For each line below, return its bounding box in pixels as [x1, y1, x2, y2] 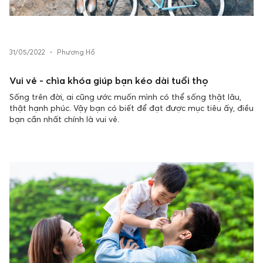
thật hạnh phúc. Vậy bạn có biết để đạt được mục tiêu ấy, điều [9, 103, 254, 113]
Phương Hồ [57, 48, 95, 56]
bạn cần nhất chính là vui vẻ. [9, 114, 119, 124]
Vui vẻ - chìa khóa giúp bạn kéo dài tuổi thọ [9, 75, 208, 86]
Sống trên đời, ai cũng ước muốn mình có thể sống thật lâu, [9, 92, 241, 102]
